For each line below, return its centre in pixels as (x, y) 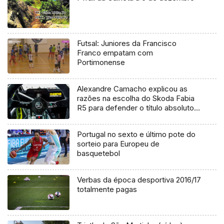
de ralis (89, 117)
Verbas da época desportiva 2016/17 (139, 180)
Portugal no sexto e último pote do (136, 134)
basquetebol (99, 153)
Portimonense (101, 62)
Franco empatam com (115, 53)
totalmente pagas (107, 189)
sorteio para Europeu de (118, 144)
